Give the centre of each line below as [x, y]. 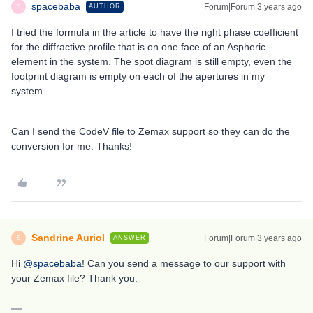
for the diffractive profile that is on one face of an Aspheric [138, 47]
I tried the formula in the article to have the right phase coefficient [155, 32]
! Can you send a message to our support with [184, 263]
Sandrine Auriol [68, 238]
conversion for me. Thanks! [72, 146]
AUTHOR [105, 6]
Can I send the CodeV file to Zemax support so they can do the [151, 131]
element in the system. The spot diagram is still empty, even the [152, 61]
